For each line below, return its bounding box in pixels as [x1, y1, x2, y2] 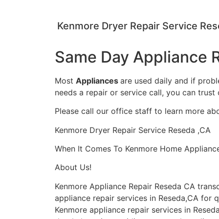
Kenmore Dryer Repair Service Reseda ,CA [55, 125, 211, 135]
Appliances [76, 75, 120, 86]
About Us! [55, 162, 91, 173]
